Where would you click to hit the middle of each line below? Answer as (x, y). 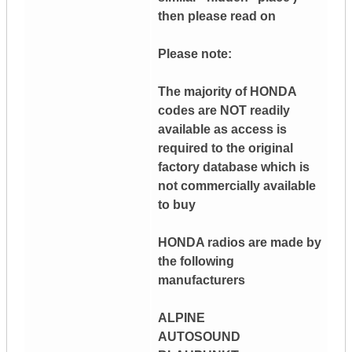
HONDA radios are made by (240, 243)
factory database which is (234, 167)
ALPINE (181, 318)
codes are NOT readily (224, 111)
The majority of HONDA (227, 92)
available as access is (222, 130)
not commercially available (237, 186)
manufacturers (202, 280)
